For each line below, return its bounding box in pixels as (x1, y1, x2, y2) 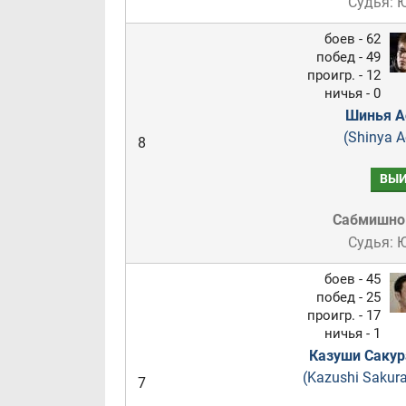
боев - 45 (324, 271, 381, 287)
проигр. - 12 (306, 67, 381, 83)
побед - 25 (315, 289, 381, 305)
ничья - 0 (324, 85, 381, 101)
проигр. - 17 (306, 307, 381, 324)
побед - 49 (315, 49, 381, 65)
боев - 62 (324, 31, 381, 47)
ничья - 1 (324, 325, 381, 342)
